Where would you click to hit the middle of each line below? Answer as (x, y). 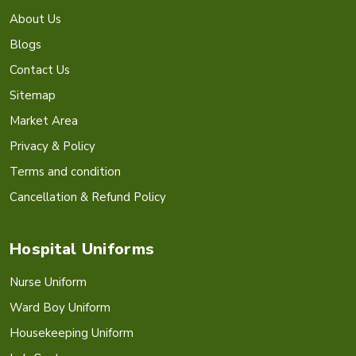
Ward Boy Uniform (60, 307)
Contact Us (40, 70)
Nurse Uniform (48, 282)
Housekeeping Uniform (72, 333)
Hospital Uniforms (82, 249)
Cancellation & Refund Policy (88, 197)
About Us (35, 19)
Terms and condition (65, 171)
